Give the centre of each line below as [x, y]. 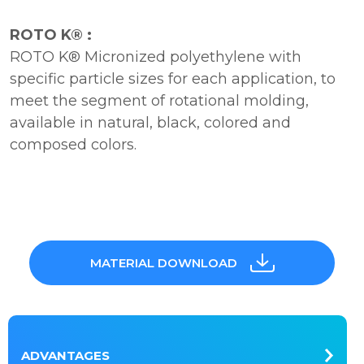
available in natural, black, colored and [150, 123]
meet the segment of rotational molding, [159, 101]
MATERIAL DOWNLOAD [163, 262]
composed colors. [73, 145]
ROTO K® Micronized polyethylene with [156, 57]
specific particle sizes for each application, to [173, 79]
